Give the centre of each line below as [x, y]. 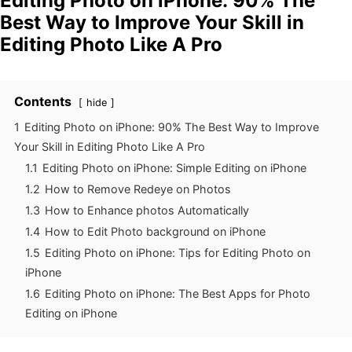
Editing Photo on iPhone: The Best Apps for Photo [178, 293]
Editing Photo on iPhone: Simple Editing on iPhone [174, 167]
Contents [43, 101]
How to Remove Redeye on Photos [138, 189]
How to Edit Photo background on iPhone [155, 231]
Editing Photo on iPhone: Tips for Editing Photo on [178, 252]
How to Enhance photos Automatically [147, 210]
